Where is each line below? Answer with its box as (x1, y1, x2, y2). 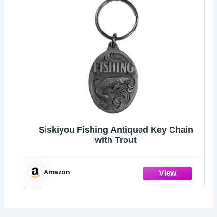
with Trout (95, 135, 137, 145)
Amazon (44, 168, 71, 176)
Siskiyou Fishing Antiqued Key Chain (38, 125, 193, 135)
